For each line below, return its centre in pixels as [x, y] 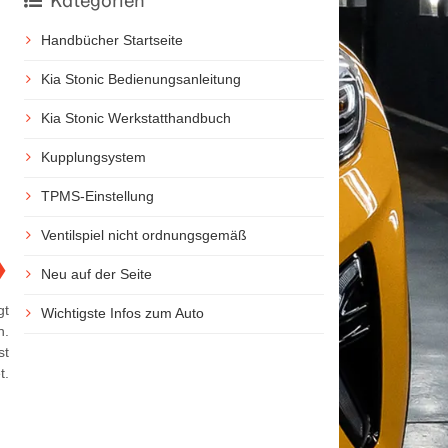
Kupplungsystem [93, 157]
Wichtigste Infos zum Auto [122, 313]
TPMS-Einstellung [97, 196]
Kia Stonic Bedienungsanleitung [140, 79]
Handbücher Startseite [111, 40]
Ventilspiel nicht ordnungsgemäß [143, 235]
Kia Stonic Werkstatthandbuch [135, 118]
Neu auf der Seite [96, 274]
